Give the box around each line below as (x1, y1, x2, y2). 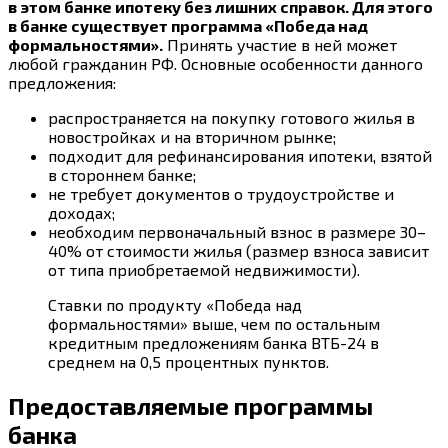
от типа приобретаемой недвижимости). (48, 259, 360, 279)
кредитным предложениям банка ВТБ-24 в (48, 332, 379, 352)
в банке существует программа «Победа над (8, 15, 368, 35)
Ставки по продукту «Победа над (48, 294, 302, 314)
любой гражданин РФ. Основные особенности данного (8, 53, 423, 73)
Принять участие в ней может (163, 34, 397, 54)
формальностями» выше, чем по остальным (48, 313, 380, 333)
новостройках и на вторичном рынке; (48, 126, 336, 146)
